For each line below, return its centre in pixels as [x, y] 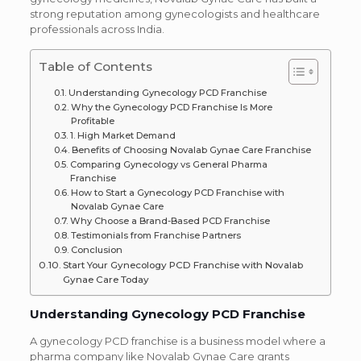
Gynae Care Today [106, 280]
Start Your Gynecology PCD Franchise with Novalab [183, 266]
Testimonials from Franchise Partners [156, 236]
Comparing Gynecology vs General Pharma [168, 165]
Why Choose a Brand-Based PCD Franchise [170, 221]
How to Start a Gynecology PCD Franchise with [177, 193]
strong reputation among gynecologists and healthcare [174, 14]
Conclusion [96, 250]
